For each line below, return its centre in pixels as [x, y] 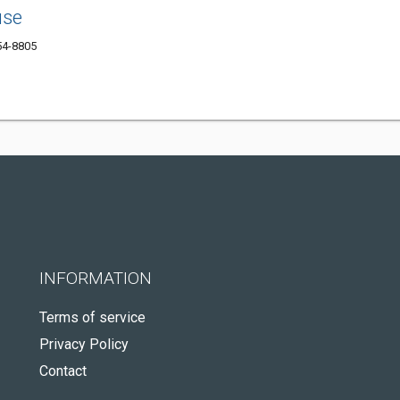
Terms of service [92, 317]
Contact [63, 371]
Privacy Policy [84, 344]
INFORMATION [96, 278]
